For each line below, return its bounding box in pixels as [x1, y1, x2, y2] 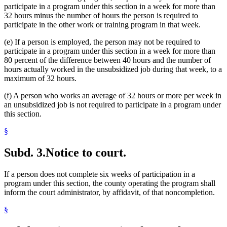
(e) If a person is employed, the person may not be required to [4, 37, 200, 47]
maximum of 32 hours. [4, 74, 77, 83]
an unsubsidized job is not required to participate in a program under [4, 100, 221, 109]
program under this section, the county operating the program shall [4, 179, 215, 188]
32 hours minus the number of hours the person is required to [4, 11, 198, 20]
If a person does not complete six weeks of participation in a [4, 170, 195, 179]
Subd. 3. [4, 146, 46, 160]
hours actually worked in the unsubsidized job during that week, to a [4, 65, 222, 74]
